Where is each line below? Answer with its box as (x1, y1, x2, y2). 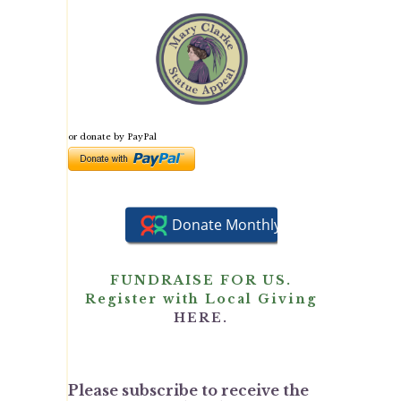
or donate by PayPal (67, 131, 157, 141)
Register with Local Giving (85, 290, 318, 307)
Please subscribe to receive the (67, 380, 309, 399)
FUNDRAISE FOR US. (110, 271, 293, 288)
